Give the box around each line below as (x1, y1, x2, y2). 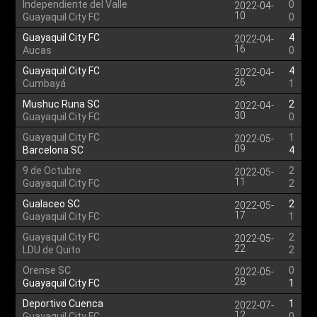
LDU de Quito (23, 244, 81, 255)
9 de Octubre (23, 165, 82, 176)
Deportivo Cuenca (23, 298, 104, 309)
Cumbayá (23, 78, 67, 89)
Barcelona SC (23, 144, 84, 156)
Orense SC (23, 265, 71, 276)
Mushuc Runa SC (23, 98, 100, 110)
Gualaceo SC (23, 198, 81, 209)
